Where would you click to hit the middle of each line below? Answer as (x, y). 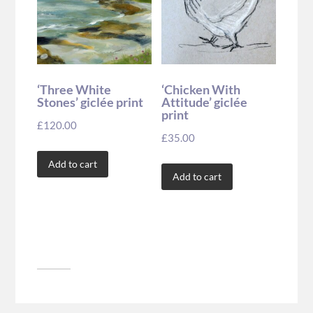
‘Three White (74, 89)
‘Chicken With (201, 89)
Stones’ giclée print (90, 102)
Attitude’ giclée (204, 102)
